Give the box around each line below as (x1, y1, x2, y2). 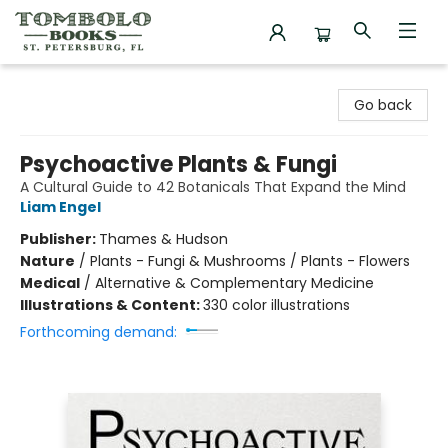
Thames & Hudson (99, 229, 228, 249)
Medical (20, 273, 80, 293)
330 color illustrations (203, 295, 350, 315)
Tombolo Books (15, 73, 122, 93)
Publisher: (20, 229, 99, 249)
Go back (354, 95, 412, 115)
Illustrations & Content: (20, 295, 203, 315)
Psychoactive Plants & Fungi (20, 149, 337, 180)
